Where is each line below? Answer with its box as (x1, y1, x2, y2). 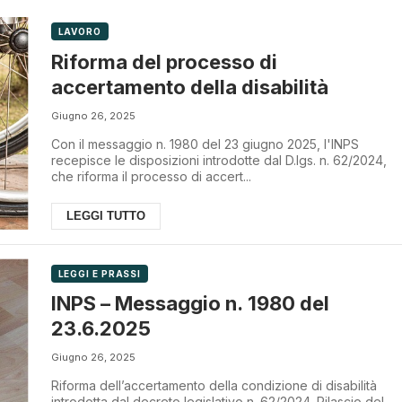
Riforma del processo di (50, 49, 277, 74)
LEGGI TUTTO (66, 208, 145, 223)
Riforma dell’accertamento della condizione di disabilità (50, 378, 377, 394)
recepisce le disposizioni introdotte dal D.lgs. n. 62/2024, (50, 152, 387, 168)
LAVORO (57, 26, 101, 37)
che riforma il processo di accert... (50, 168, 251, 184)
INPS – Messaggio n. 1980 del (50, 292, 329, 316)
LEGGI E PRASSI (57, 267, 142, 279)
